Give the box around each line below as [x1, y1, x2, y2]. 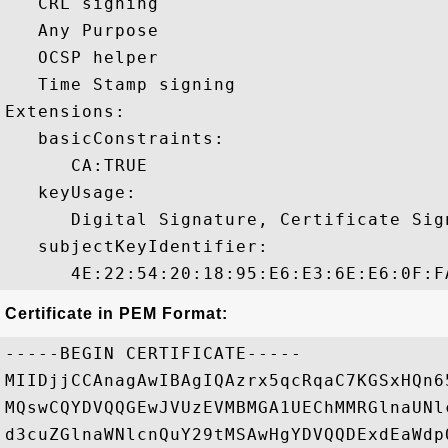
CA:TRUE [5, 156, 159, 175]
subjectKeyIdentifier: [5, 237, 269, 256]
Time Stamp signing [5, 75, 247, 94]
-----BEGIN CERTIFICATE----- [5, 344, 302, 363]
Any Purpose [5, 21, 170, 40]
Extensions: [5, 102, 148, 121]
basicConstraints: [5, 129, 225, 148]
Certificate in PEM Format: [5, 305, 228, 322]
